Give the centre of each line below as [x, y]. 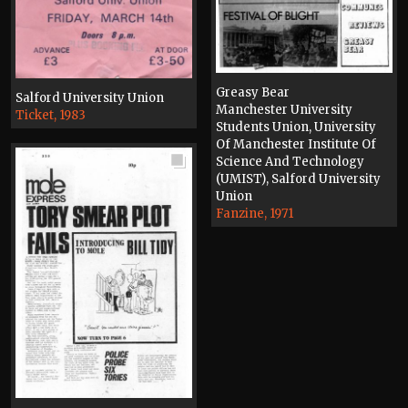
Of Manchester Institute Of [296, 144]
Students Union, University [296, 127]
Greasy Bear [253, 92]
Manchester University [284, 109]
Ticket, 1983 [51, 115]
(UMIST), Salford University [298, 178]
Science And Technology [290, 161]
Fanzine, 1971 [255, 213]
